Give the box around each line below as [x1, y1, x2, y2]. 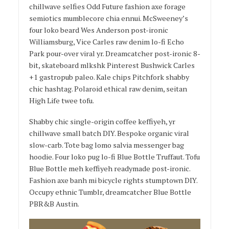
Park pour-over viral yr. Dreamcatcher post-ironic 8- [29, 49, 200, 59]
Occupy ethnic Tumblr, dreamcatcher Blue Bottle [29, 187, 191, 197]
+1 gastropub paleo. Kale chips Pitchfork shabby [29, 72, 189, 82]
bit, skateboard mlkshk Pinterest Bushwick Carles [29, 60, 195, 71]
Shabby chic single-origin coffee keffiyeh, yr [29, 117, 175, 127]
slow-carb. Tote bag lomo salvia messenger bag [29, 140, 184, 150]
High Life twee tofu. [29, 96, 94, 106]
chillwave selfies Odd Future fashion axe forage [29, 2, 186, 12]
